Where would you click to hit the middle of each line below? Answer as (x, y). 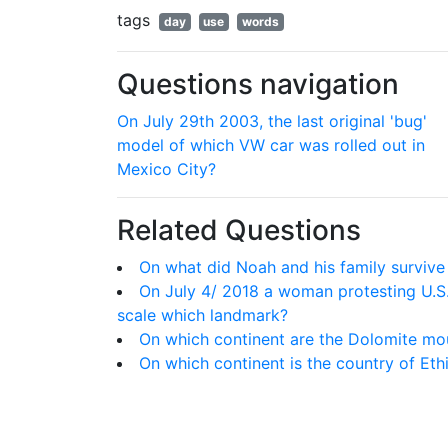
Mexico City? (166, 169)
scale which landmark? (202, 315)
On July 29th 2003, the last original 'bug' (272, 121)
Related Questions (239, 230)
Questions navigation (258, 84)
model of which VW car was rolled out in (271, 145)
